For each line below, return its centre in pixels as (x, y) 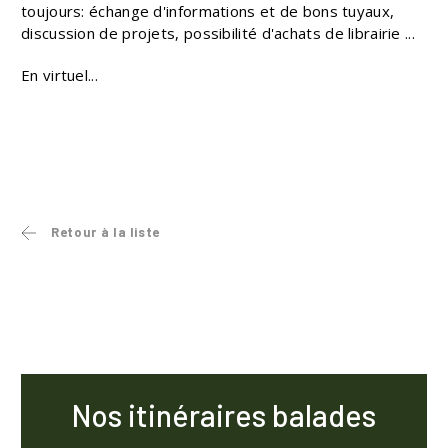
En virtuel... (59, 74)
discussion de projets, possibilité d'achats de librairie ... (218, 32)
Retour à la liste (106, 231)
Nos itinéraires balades (224, 414)
